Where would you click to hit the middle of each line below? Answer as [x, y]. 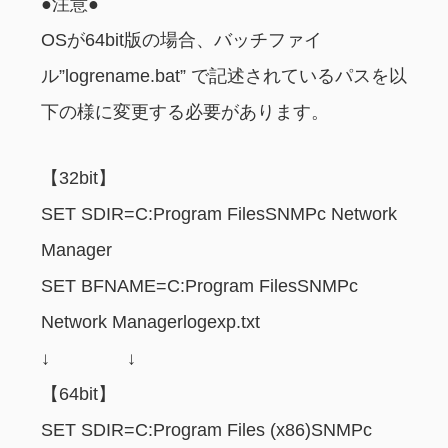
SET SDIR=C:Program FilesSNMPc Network [219, 214]
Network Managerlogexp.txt [150, 322]
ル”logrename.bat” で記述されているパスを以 [224, 76]
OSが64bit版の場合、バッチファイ [181, 40]
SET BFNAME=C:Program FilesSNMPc [199, 286]
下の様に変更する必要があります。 [185, 112]
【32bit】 [78, 178]
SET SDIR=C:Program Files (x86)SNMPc [206, 430]
